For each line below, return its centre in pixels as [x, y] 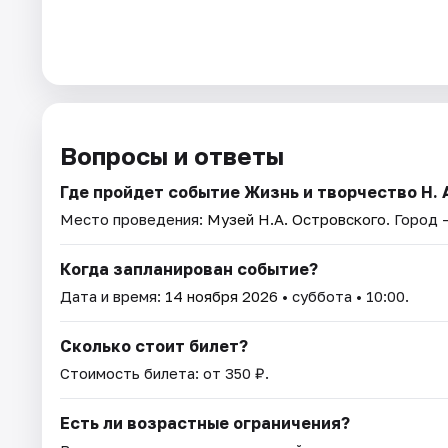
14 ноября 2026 [221, 296]
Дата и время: [112, 296]
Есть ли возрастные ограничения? [205, 423]
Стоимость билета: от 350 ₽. [164, 373]
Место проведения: [133, 219]
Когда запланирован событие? [189, 269]
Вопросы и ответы [172, 156]
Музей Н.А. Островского [296, 219]
